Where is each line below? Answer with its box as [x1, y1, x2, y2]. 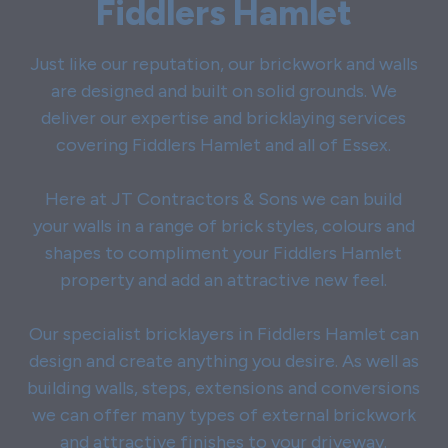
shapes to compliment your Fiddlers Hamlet [45, 242, 403, 265]
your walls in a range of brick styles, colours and [32, 215, 415, 238]
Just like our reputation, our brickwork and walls [29, 53, 418, 76]
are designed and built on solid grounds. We [50, 80, 397, 103]
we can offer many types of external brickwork [31, 404, 416, 427]
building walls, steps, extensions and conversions [27, 377, 421, 400]
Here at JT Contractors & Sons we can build [45, 188, 403, 211]
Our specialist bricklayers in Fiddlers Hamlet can [28, 323, 419, 346]
